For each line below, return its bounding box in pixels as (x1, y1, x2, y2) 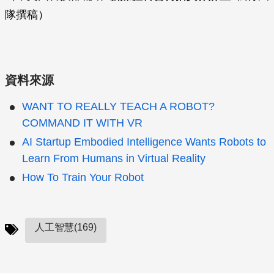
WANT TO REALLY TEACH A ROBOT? (22, 100, 215, 113)
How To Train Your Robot (22, 171, 144, 183)
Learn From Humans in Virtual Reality (22, 152, 206, 165)
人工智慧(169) (35, 221, 97, 232)
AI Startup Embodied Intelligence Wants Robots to (22, 135, 266, 148)
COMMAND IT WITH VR (22, 116, 143, 129)
